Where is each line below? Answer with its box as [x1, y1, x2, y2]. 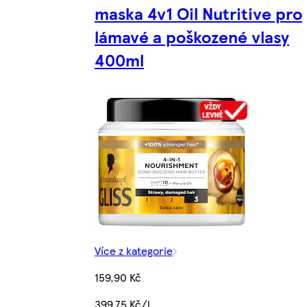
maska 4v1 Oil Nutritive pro [95, 1, 302, 25]
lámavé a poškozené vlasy [95, 25, 289, 49]
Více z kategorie [95, 243, 173, 259]
